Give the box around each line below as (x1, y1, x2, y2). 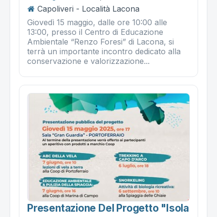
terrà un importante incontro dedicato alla (27, 46, 181, 56)
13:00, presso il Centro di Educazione (27, 27, 163, 37)
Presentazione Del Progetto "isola (27, 202, 189, 215)
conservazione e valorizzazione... (27, 56, 150, 66)
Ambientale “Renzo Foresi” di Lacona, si (27, 36, 174, 46)
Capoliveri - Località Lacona (37, 3, 139, 14)
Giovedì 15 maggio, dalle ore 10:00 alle (27, 17, 167, 27)
